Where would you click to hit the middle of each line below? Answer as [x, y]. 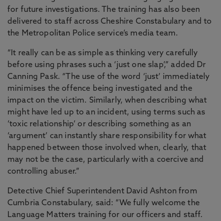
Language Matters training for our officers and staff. [105, 215]
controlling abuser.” [44, 172]
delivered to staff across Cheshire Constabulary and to [110, 22]
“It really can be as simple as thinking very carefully [103, 53]
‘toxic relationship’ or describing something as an [99, 124]
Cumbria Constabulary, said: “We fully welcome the [104, 203]
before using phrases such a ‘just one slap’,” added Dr [107, 65]
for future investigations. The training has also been [104, 10]
